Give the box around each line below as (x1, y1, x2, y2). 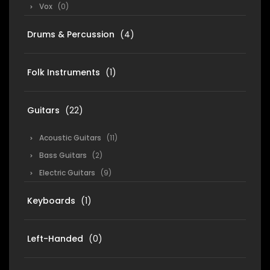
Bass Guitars (39, 150, 87, 160)
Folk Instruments (27, 66, 100, 78)
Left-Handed (27, 233, 83, 245)
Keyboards (27, 195, 75, 207)
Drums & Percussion (27, 28, 115, 40)
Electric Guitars (39, 168, 95, 178)
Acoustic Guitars (39, 133, 101, 143)
